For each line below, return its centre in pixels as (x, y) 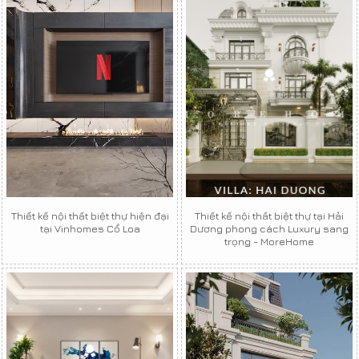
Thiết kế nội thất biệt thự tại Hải (269, 215)
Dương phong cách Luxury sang (269, 228)
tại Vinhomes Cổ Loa (90, 228)
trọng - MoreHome (269, 241)
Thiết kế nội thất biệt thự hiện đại (90, 215)
